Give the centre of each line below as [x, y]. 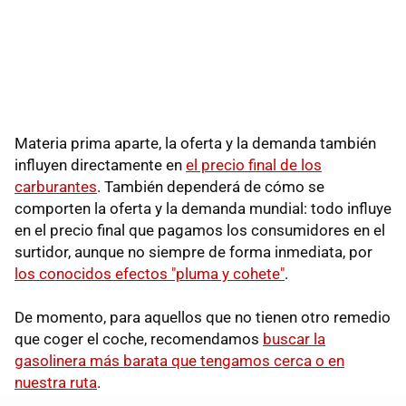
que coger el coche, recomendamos [139, 339]
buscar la [294, 339]
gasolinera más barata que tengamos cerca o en [179, 361]
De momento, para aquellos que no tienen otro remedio [203, 318]
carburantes [56, 187]
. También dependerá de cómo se [211, 187]
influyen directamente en [100, 165]
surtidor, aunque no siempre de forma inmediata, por [193, 252]
